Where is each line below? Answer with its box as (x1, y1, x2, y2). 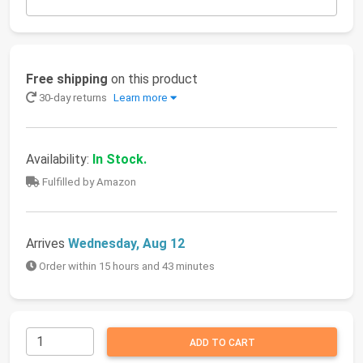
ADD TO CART (189, 337, 255, 349)
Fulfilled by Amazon (40, 176, 136, 189)
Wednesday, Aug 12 (68, 236, 185, 252)
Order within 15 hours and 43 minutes (36, 260, 215, 273)
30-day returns (36, 92, 109, 105)
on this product (108, 71, 198, 88)
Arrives (26, 236, 68, 252)
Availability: (26, 152, 92, 168)
